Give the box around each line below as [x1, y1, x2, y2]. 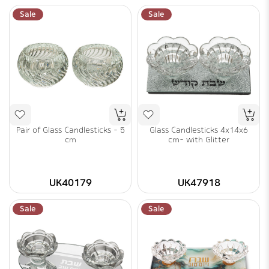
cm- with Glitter [168, 135, 229, 144]
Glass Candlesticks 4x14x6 [150, 125, 248, 134]
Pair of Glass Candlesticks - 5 [16, 125, 125, 134]
